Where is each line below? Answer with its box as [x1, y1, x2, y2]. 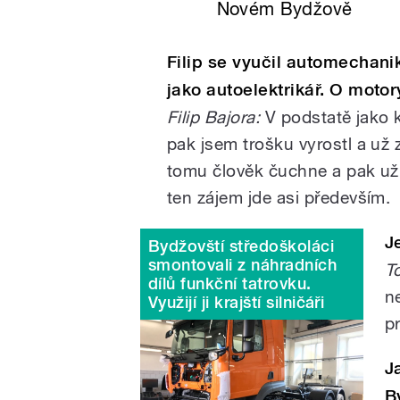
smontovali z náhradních [148, 254, 337, 274]
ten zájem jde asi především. [167, 187, 391, 207]
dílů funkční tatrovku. [148, 273, 312, 293]
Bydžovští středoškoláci [148, 236, 335, 255]
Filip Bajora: [167, 106, 261, 127]
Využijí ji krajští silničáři [148, 292, 325, 312]
